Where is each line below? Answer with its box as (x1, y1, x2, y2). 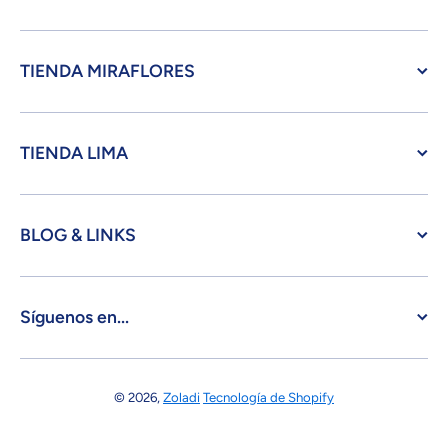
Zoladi (163, 389, 200, 405)
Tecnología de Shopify (203, 389, 334, 405)
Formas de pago (223, 415, 348, 436)
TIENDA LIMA (20, 142, 128, 163)
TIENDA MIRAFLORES (20, 60, 195, 81)
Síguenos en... (20, 306, 129, 327)
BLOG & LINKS (20, 224, 136, 245)
